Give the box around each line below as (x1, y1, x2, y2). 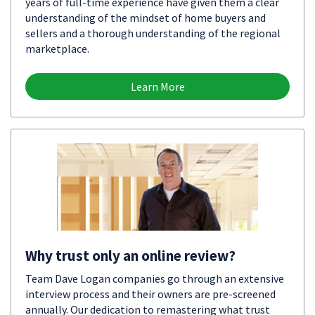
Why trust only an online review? (25, 246, 236, 265)
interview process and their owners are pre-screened (25, 287, 276, 301)
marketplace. (25, 41, 89, 56)
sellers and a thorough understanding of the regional (25, 26, 281, 40)
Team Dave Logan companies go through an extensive (25, 271, 284, 285)
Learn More (130, 79, 185, 94)
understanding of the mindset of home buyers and (25, 11, 266, 25)
